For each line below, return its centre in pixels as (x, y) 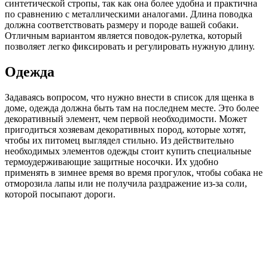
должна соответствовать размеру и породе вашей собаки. (122, 25)
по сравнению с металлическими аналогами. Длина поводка (129, 14)
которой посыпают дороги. (60, 194)
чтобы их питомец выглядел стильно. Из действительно (119, 141)
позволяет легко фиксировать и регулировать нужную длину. (130, 47)
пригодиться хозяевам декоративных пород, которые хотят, (125, 130)
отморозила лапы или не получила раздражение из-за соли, (126, 184)
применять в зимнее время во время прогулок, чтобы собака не (134, 173)
